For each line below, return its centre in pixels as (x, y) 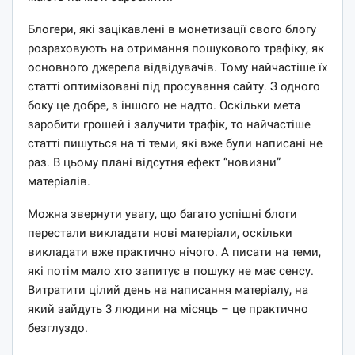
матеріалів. (59, 181)
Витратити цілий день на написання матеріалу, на (168, 290)
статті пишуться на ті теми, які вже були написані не (175, 143)
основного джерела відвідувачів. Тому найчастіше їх (177, 67)
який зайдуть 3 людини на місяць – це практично (168, 309)
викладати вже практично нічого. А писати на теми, (174, 252)
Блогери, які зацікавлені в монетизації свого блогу (172, 29)
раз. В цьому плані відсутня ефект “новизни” (154, 162)
